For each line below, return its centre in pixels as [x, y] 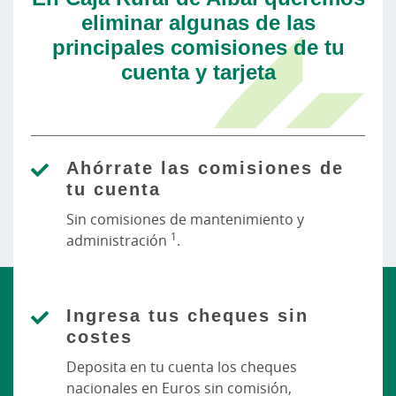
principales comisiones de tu [198, 46]
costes [99, 336]
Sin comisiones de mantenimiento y [185, 219]
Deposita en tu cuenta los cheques [182, 367]
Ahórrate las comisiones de [205, 168]
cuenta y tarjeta [198, 71]
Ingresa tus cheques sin [187, 315]
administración [118, 240]
